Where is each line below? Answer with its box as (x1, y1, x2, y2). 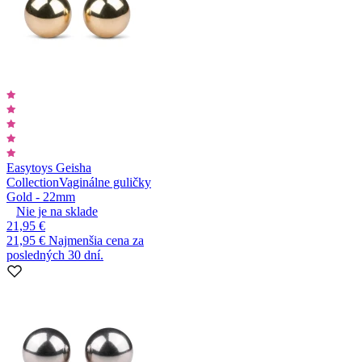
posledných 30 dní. (6, 247, 103, 262)
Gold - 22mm (6, 189, 75, 204)
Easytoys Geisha (6, 160, 91, 175)
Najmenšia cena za (48, 233, 144, 247)
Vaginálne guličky (59, 175, 151, 189)
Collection (6, 175, 59, 189)
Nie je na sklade (16, 204, 98, 218)
